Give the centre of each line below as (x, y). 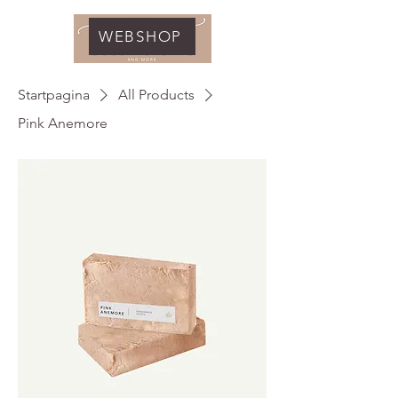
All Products (156, 95)
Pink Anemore (63, 123)
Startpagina (54, 95)
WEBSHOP (140, 36)
